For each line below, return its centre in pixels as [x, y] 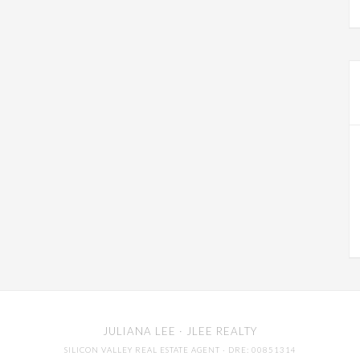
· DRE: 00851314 [258, 350]
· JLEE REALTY [217, 331]
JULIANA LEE [139, 331]
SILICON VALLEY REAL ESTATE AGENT [142, 350]
